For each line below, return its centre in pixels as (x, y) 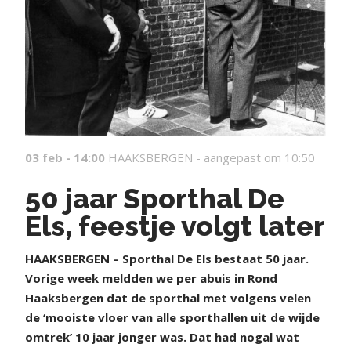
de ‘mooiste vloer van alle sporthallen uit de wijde (172, 318)
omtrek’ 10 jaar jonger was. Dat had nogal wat (162, 337)
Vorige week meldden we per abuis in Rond (151, 279)
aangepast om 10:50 (259, 158)
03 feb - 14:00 (65, 158)
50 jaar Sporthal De (155, 199)
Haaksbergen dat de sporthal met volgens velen (168, 298)
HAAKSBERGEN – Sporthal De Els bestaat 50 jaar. (167, 259)
